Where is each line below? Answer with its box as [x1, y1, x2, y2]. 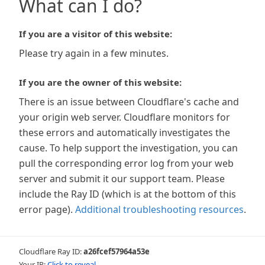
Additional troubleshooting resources [75, 203, 244, 216]
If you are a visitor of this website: [19, 28, 172, 40]
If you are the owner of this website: [19, 76, 182, 88]
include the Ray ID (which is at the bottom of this [19, 188, 236, 201]
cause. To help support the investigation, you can [19, 141, 238, 154]
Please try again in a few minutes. [19, 47, 169, 60]
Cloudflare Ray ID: [19, 246, 83, 257]
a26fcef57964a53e [83, 246, 150, 257]
